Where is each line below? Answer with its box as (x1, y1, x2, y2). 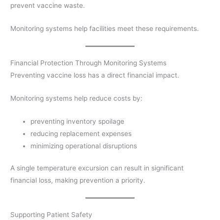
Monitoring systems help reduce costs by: (10, 94, 143, 103)
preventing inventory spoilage (30, 117, 125, 125)
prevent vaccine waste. (10, 1, 85, 10)
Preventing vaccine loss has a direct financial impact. (10, 71, 180, 80)
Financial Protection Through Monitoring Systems (10, 59, 167, 67)
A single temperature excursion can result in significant (10, 164, 184, 172)
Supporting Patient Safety (10, 211, 93, 219)
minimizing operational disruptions (30, 141, 137, 150)
